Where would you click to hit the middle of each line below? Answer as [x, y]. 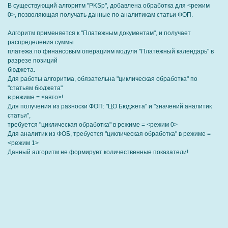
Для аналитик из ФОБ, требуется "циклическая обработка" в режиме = [109, 134]
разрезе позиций [33, 61]
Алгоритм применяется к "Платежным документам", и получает [99, 33]
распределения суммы [41, 42]
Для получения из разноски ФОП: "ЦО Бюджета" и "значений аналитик [110, 106]
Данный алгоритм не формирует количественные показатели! [98, 152]
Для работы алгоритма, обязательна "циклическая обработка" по [103, 79]
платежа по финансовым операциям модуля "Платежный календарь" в [111, 51]
